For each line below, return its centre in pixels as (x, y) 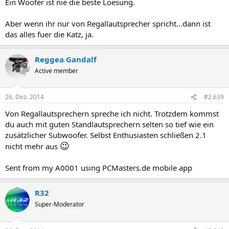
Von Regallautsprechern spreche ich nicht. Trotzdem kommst (112, 113)
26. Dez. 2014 (25, 97)
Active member (56, 71)
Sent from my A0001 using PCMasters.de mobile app (99, 168)
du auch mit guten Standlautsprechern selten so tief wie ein (109, 124)
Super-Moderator (60, 204)
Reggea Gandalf (66, 59)
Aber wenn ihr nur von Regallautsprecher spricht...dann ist (108, 23)
